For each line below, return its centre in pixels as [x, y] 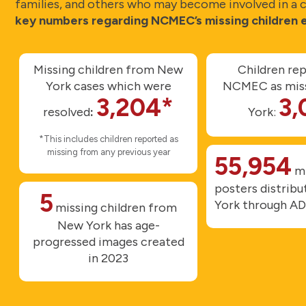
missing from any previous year [108, 152]
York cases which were [108, 86]
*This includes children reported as [108, 139]
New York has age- [108, 225]
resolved [67, 112]
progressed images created [108, 241]
